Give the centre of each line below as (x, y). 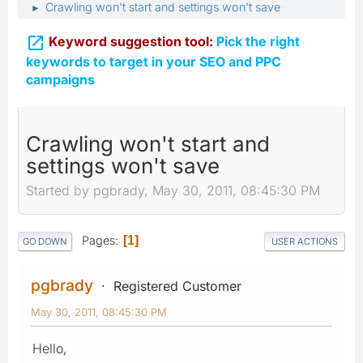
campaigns (60, 79)
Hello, (50, 348)
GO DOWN (45, 241)
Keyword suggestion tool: (131, 41)
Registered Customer (177, 286)
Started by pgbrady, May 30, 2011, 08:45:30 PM (173, 191)
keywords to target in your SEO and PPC (154, 61)
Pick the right (256, 41)
